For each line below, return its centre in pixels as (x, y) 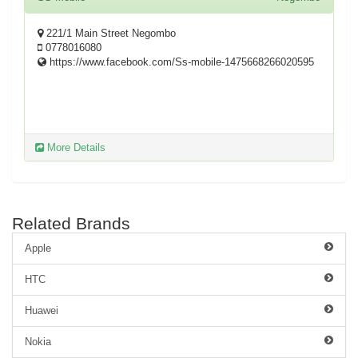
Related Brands (71, 223)
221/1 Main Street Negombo (109, 33)
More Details (74, 147)
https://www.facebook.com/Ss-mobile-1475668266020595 (180, 62)
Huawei (42, 310)
